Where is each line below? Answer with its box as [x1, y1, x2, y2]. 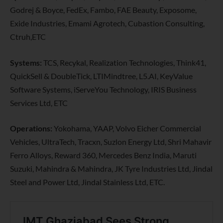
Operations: [10, 123, 52, 133]
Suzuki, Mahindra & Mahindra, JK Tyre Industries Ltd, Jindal [10, 164, 213, 174]
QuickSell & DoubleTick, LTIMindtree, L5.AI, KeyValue [10, 71, 193, 81]
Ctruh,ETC [10, 31, 46, 41]
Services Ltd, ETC [10, 98, 68, 108]
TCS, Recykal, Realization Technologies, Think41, [42, 57, 206, 67]
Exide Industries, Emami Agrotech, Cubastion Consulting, [10, 18, 205, 28]
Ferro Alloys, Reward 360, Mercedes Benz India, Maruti [10, 150, 197, 160]
